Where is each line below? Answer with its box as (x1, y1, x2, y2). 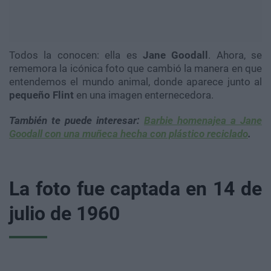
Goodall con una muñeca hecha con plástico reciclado (9, 127, 248, 140)
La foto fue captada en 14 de (9, 177, 262, 200)
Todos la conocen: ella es (9, 48, 143, 61)
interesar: (92, 114, 144, 126)
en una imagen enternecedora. (76, 88, 214, 101)
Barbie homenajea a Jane (144, 114, 262, 126)
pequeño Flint (9, 88, 76, 101)
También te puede (9, 114, 92, 126)
